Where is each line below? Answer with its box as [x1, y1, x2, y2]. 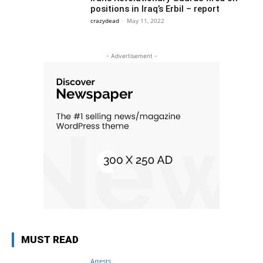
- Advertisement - [106, 52, 157, 59]
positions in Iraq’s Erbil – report [90, 4, 220, 14]
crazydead [90, 16, 120, 25]
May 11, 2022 [127, 16, 165, 25]
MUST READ [21, 233, 79, 245]
